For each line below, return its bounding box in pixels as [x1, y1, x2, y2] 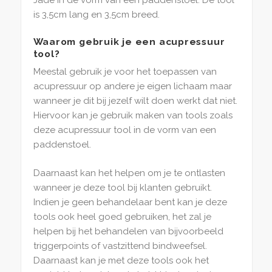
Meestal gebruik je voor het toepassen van [33, 66, 217, 78]
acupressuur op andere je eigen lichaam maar [33, 81, 232, 92]
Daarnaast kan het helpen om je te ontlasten [33, 167, 225, 178]
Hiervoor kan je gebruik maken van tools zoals [33, 110, 233, 121]
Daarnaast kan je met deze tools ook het [33, 254, 209, 266]
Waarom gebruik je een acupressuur [33, 35, 225, 47]
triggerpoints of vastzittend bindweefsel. [33, 240, 207, 251]
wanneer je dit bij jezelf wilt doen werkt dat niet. [33, 95, 237, 107]
